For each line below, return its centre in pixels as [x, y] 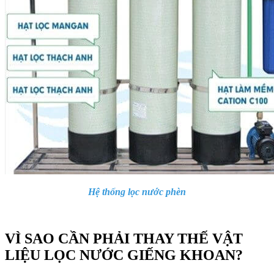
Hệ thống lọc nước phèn [137, 191]
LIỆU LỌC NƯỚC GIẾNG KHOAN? [124, 255]
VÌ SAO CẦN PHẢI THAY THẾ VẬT [124, 238]
